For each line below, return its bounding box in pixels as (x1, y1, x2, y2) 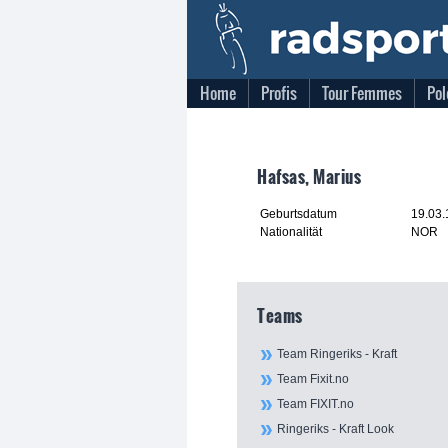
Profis (261, 81, 297, 105)
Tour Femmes (322, 81, 402, 105)
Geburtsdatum (260, 207, 337, 221)
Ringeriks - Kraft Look (277, 422, 394, 436)
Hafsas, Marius (257, 163, 362, 189)
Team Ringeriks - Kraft (277, 347, 397, 361)
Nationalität (260, 225, 322, 239)
